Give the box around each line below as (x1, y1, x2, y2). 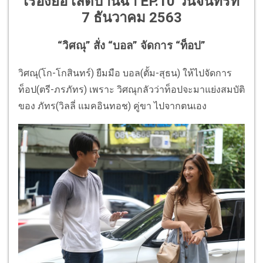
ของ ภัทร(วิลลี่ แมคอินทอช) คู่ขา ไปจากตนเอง (18, 100, 207, 112)
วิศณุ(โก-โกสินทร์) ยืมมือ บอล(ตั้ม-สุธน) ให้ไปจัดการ (18, 67, 232, 79)
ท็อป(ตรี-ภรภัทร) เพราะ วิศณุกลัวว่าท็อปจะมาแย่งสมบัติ (18, 83, 245, 95)
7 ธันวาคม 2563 (81, 9, 182, 26)
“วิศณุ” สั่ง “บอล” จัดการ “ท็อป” (58, 39, 205, 53)
